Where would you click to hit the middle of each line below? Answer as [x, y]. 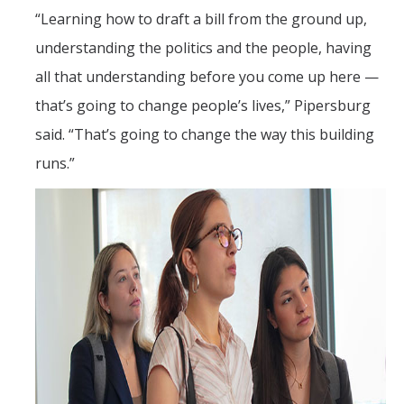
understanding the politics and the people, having [203, 48]
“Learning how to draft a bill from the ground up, [201, 19]
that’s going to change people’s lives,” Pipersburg [203, 106]
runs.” [55, 164]
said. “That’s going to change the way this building [205, 135]
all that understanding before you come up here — [207, 77]
